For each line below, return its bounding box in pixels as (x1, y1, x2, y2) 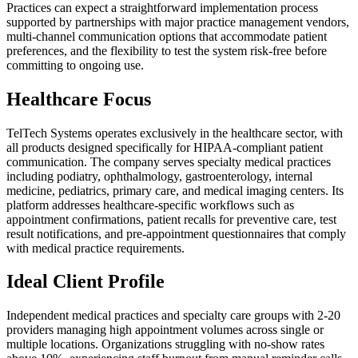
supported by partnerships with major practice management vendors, (6, 14, 349, 29)
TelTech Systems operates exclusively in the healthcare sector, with (6, 125, 343, 140)
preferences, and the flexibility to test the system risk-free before (6, 43, 327, 58)
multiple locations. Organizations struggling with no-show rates (6, 337, 324, 352)
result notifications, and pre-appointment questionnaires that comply (6, 226, 346, 241)
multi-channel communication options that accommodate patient (6, 29, 327, 43)
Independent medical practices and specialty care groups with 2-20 (6, 308, 340, 323)
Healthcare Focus (6, 88, 151, 109)
